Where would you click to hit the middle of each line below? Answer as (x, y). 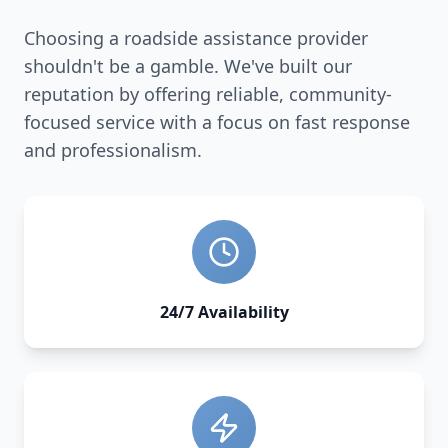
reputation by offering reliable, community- (208, 94)
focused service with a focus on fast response (217, 122)
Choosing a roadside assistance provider (196, 38)
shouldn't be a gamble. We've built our (188, 66)
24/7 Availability (224, 312)
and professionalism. (113, 150)
